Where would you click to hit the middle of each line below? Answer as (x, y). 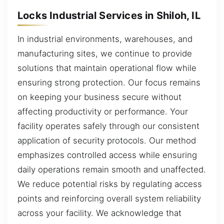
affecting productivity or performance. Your (103, 112)
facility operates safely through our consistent (108, 126)
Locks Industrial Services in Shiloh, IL (109, 15)
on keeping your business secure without (99, 97)
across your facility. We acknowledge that (99, 213)
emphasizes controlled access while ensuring (107, 155)
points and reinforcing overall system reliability (109, 199)
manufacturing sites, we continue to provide (105, 54)
